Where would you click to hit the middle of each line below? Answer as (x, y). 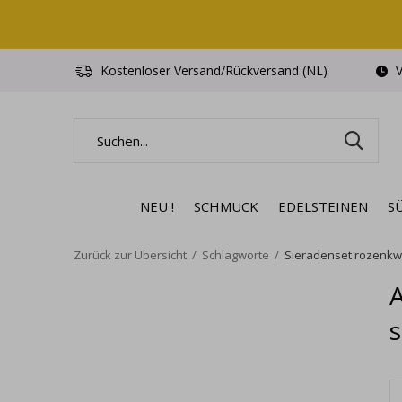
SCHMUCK (226, 206)
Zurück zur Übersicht (130, 255)
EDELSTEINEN (323, 206)
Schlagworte (236, 255)
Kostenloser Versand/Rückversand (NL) (212, 70)
